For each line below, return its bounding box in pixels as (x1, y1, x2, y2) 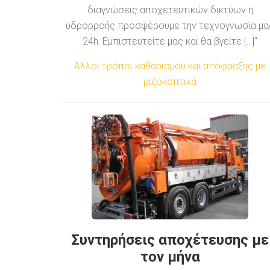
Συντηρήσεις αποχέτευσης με (71, 231, 269, 248)
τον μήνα (140, 248, 200, 265)
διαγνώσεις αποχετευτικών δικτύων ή (87, 4, 253, 16)
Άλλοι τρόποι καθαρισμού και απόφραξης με (74, 60, 266, 72)
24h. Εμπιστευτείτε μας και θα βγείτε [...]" (83, 35, 257, 47)
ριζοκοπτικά (143, 75, 196, 87)
